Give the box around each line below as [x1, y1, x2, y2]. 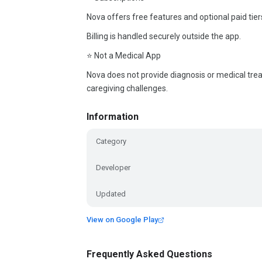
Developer [96, 163, 130, 172]
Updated [96, 189, 126, 198]
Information [87, 111, 139, 122]
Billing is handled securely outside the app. [87, 32, 241, 41]
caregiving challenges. [87, 84, 168, 93]
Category [96, 137, 126, 146]
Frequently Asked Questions [87, 249, 212, 260]
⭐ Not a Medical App [87, 51, 161, 60]
